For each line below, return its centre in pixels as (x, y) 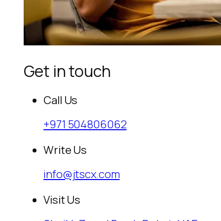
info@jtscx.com (82, 174)
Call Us (61, 100)
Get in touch (67, 71)
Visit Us (62, 200)
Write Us (65, 150)
